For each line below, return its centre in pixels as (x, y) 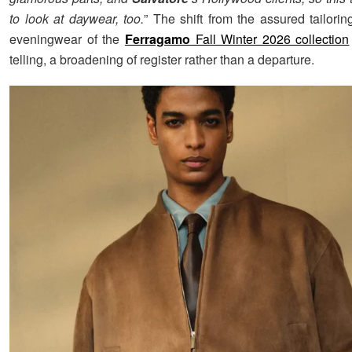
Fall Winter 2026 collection (269, 38)
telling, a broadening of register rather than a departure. (162, 59)
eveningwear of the (67, 38)
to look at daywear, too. (77, 18)
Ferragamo (157, 38)
